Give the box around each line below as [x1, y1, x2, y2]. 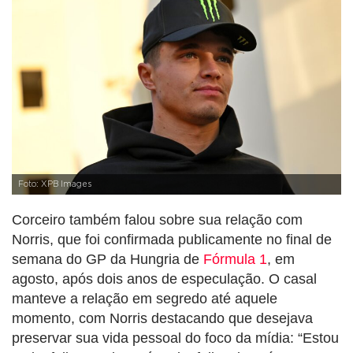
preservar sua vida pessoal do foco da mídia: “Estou [12, 329, 339, 346]
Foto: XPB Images [18, 180, 91, 188]
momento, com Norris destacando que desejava [12, 310, 313, 326]
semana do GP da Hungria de [12, 251, 203, 267]
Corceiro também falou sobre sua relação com [12, 211, 303, 228]
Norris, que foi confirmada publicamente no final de [12, 231, 332, 247]
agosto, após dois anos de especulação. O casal [12, 270, 317, 287]
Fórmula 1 [203, 251, 267, 267]
